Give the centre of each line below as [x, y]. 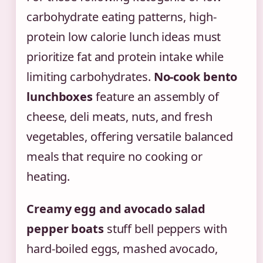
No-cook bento [195, 76]
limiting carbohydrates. [90, 76]
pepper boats [65, 228]
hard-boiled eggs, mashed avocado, [122, 248]
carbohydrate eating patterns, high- [122, 16]
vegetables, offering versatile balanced [130, 136]
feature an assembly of [156, 96]
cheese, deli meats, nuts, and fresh [119, 116]
